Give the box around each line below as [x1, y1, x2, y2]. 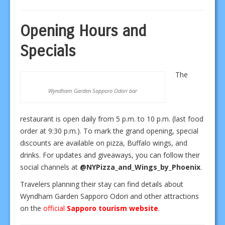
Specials [20, 41, 76, 60]
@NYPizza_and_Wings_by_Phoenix [80, 162, 200, 172]
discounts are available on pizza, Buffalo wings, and [20, 138, 187, 148]
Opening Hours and [20, 21, 146, 40]
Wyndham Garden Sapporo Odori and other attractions [20, 191, 199, 201]
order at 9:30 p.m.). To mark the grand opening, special [20, 126, 198, 136]
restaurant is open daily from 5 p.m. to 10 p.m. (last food [20, 114, 203, 124]
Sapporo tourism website [67, 203, 158, 213]
